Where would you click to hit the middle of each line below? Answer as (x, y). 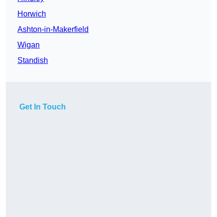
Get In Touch (43, 107)
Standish (33, 61)
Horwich (32, 14)
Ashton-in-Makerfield (53, 30)
